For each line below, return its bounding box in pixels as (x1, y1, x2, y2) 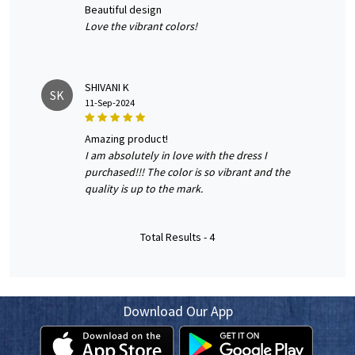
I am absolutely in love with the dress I (85, 148, 267, 163)
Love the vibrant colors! (85, 19, 197, 34)
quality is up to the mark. (85, 181, 203, 197)
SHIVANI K (85, 80, 129, 95)
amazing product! (91, 132, 168, 147)
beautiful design (91, 2, 162, 17)
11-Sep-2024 (85, 97, 135, 109)
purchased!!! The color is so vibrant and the (85, 165, 290, 180)
